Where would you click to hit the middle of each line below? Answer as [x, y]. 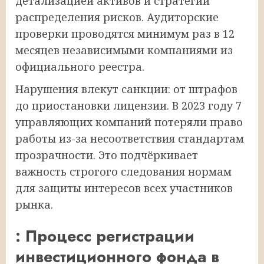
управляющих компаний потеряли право [129, 122]
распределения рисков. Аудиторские [117, 17]
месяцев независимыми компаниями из [124, 50]
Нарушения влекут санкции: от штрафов [126, 89]
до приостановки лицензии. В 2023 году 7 [128, 105]
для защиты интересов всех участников [124, 188]
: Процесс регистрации [105, 236]
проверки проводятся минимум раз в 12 [125, 33]
